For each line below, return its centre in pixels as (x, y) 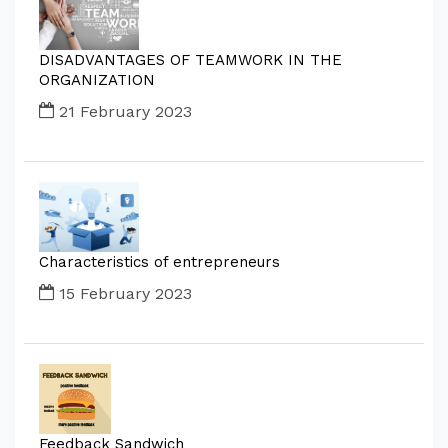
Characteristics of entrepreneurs (159, 262)
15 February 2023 (123, 293)
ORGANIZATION (97, 80)
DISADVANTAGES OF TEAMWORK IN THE (190, 60)
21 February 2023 (123, 111)
